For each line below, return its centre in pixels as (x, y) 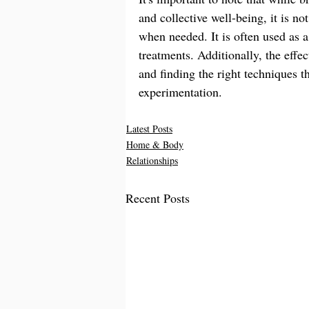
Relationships (152, 161)
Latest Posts (149, 129)
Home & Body (155, 145)
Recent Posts (158, 198)
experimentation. (180, 92)
